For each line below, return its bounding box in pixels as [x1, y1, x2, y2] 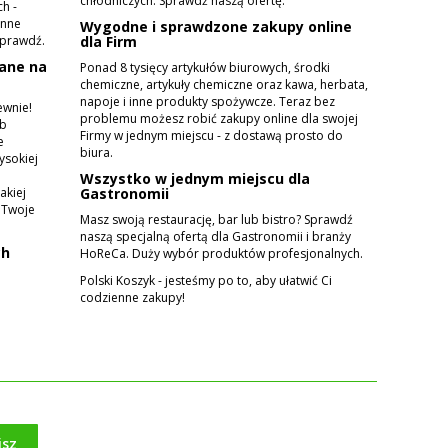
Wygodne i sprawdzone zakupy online [80, 16, 353, 36]
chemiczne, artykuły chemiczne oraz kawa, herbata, [80, 75, 369, 93]
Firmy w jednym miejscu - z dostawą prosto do [80, 126, 344, 144]
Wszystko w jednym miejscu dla [80, 168, 311, 188]
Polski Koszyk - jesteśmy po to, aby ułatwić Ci [80, 271, 333, 289]
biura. [80, 143, 114, 161]
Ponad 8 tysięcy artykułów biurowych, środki [80, 58, 331, 76]
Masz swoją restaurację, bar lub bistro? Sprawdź [80, 210, 354, 228]
